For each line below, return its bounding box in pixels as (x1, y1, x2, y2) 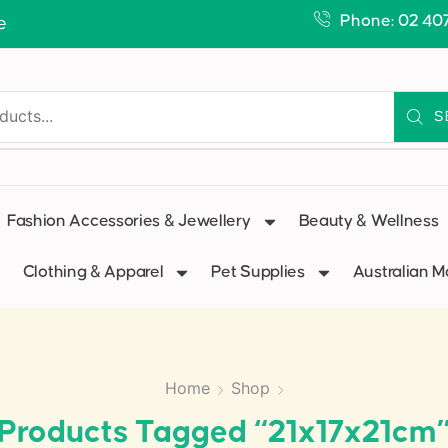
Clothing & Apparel (22, 263, 164, 281)
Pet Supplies (211, 263, 305, 281)
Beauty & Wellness (298, 212, 439, 230)
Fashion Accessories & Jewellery (6, 212, 251, 230)
